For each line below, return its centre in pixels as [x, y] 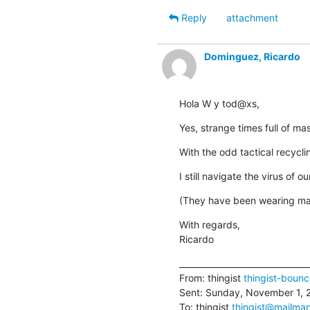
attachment [252, 17]
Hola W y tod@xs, [219, 103]
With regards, [209, 224]
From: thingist [211, 277]
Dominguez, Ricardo [252, 56]
